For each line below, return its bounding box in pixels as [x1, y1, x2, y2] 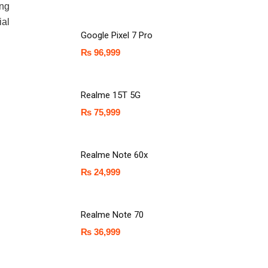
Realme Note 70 [81, 209, 144, 220]
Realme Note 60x [81, 150, 148, 160]
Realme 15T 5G [81, 90, 141, 100]
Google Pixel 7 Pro [81, 30, 153, 41]
